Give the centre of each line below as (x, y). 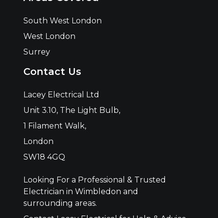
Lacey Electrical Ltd (61, 95)
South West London (62, 21)
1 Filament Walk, (54, 126)
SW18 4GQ (44, 157)
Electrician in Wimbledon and (81, 192)
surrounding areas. (60, 203)
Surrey (36, 52)
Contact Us (52, 72)
